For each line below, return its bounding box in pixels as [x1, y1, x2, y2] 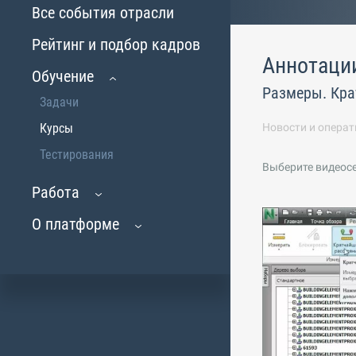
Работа [32, 183, 79, 202]
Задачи [40, 95, 79, 110]
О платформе [32, 215, 119, 234]
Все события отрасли [32, 3, 174, 22]
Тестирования [40, 147, 114, 162]
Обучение [32, 67, 94, 86]
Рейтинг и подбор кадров [32, 35, 200, 54]
